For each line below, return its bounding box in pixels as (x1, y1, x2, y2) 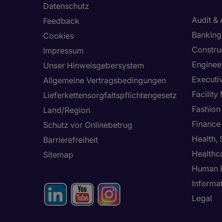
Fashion (192, 104, 221, 114)
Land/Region (43, 105, 90, 115)
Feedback (43, 16, 79, 26)
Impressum (43, 46, 84, 55)
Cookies (43, 31, 74, 41)
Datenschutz (43, 1, 89, 11)
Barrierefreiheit (43, 135, 98, 145)
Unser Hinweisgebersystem (43, 60, 144, 70)
